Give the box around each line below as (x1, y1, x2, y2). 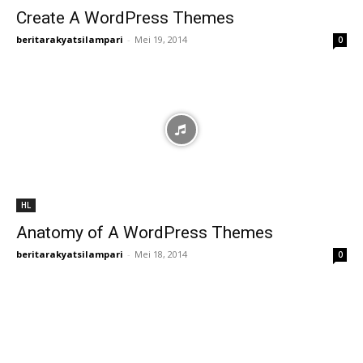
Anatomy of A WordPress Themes (16, 223, 273, 242)
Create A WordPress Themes (16, 8, 234, 28)
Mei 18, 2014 (135, 248, 187, 260)
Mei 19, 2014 (135, 33, 187, 45)
